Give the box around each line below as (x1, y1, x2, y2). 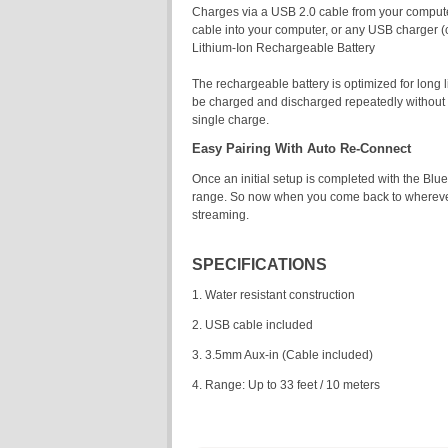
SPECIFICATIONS (192, 255, 327, 273)
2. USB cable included (192, 318, 313, 332)
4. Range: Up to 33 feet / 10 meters (192, 378, 380, 392)
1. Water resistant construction (192, 288, 355, 302)
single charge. (192, 113, 269, 127)
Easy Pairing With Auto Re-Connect (192, 142, 411, 156)
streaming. (192, 208, 249, 222)
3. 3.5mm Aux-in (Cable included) (192, 348, 373, 362)
